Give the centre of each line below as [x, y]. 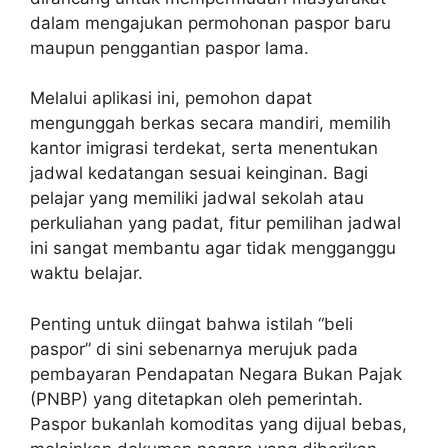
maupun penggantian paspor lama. [169, 47]
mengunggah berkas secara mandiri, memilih [210, 123]
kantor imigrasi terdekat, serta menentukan [204, 148]
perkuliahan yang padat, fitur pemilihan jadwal [215, 223]
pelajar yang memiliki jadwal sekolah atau [197, 198]
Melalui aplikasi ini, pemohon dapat [171, 98]
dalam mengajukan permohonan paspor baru [210, 22]
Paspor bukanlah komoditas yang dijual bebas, [218, 423]
